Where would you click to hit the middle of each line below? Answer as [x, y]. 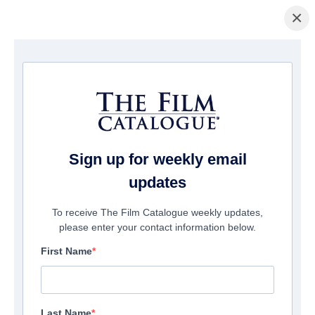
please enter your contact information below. [157, 227]
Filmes [79, 62]
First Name [66, 251]
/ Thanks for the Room [139, 62]
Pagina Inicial [32, 62]
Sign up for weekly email [157, 160]
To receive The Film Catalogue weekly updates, [157, 213]
